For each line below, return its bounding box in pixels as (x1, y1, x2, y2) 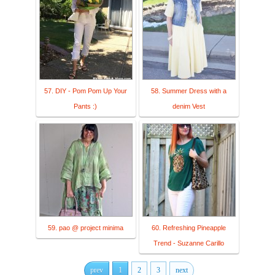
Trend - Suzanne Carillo (153, 239, 224, 247)
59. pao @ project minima (47, 224, 123, 232)
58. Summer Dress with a (150, 87, 227, 95)
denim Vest (172, 103, 205, 110)
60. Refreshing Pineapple (151, 224, 226, 232)
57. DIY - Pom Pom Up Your (44, 87, 127, 95)
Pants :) (74, 103, 97, 110)
